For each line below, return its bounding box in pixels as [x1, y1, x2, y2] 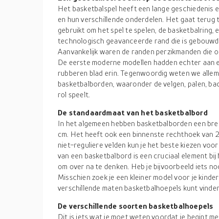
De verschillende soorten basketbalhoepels [58, 201, 214, 210]
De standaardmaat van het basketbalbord [58, 108, 208, 117]
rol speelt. [58, 90, 90, 99]
